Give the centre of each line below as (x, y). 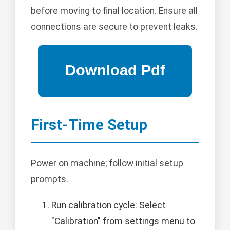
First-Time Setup (89, 124)
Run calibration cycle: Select (109, 205)
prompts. (50, 179)
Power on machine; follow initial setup (107, 163)
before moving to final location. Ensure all (114, 11)
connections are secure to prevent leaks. (114, 26)
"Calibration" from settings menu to (123, 221)
